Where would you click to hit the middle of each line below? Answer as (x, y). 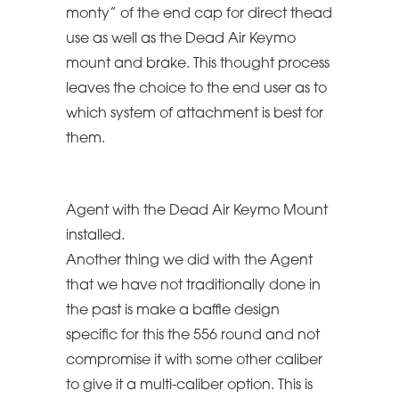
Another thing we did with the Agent (189, 261)
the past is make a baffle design (173, 310)
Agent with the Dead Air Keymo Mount (197, 211)
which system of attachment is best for (195, 114)
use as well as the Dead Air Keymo (181, 39)
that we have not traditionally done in (193, 285)
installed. (95, 236)
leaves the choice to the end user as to (196, 89)
